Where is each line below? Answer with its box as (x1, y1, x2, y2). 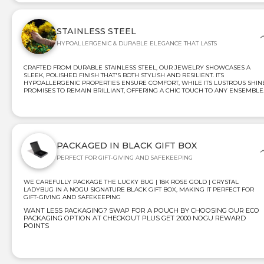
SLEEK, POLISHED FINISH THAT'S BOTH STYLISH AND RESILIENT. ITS (24, 71, 224, 79)
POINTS (24, 221, 49, 230)
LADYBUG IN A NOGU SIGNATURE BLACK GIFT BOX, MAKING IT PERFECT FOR (24, 185, 254, 193)
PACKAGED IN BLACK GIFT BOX (57, 140, 197, 151)
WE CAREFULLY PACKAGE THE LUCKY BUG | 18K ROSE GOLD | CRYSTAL (24, 177, 239, 186)
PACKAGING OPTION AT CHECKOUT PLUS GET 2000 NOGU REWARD (24, 213, 246, 222)
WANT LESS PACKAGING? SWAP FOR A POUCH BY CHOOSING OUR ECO (24, 206, 259, 214)
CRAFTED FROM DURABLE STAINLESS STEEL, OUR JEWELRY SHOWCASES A (24, 63, 250, 71)
